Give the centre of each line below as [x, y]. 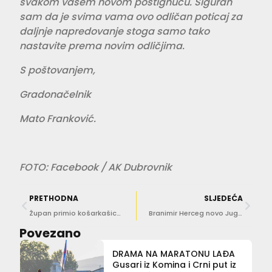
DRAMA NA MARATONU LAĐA [173, 254]
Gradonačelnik [55, 94]
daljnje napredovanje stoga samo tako [114, 31]
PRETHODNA [54, 198]
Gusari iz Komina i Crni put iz [174, 265]
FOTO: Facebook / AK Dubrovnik [96, 167]
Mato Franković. [58, 119]
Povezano [50, 233]
